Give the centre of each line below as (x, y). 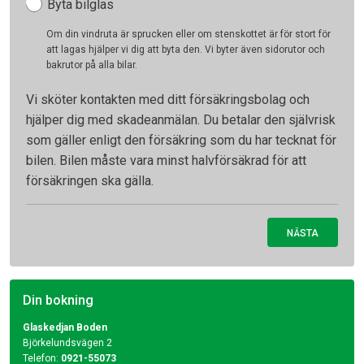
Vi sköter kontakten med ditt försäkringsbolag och (168, 100)
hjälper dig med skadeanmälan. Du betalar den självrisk (181, 120)
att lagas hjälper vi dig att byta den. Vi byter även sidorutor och (186, 50)
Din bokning (58, 300)
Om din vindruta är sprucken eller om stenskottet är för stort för (188, 34)
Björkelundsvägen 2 (67, 343)
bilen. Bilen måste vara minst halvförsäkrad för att (166, 160)
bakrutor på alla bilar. (92, 65)
